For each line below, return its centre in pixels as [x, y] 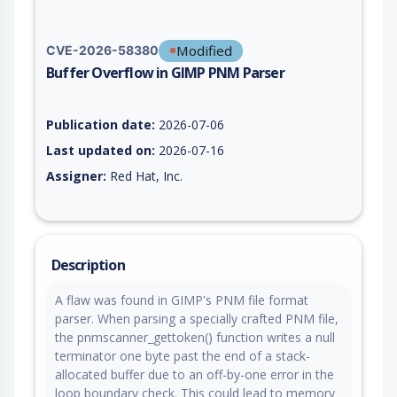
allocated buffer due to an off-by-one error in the [195, 374]
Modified [204, 50]
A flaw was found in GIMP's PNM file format [182, 300]
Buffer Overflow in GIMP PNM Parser [165, 72]
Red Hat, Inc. [144, 175]
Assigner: [76, 175]
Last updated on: [101, 150]
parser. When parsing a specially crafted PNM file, [197, 318]
